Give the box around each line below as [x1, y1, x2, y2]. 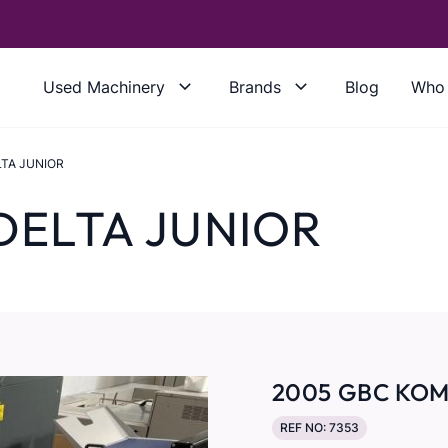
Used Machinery [42, 77, 165, 97]
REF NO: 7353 [279, 420, 359, 435]
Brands [228, 77, 281, 97]
